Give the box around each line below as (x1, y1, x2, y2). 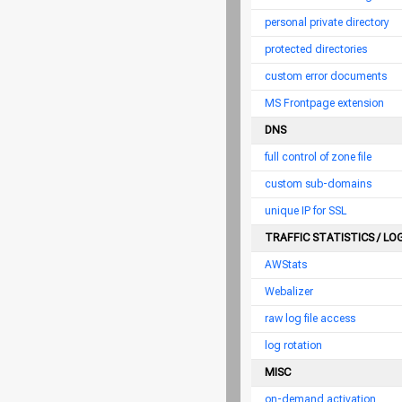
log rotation (265, 339, 322, 352)
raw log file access (265, 312, 355, 325)
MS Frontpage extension (265, 97, 384, 109)
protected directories (265, 43, 367, 56)
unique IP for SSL (265, 205, 346, 217)
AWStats (265, 258, 307, 271)
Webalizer (265, 285, 313, 298)
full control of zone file (265, 151, 371, 163)
